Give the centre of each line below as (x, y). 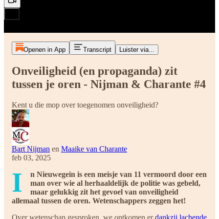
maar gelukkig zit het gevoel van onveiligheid (104, 192)
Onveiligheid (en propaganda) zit (95, 71)
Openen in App (44, 50)
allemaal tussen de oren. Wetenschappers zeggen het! (99, 200)
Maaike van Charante (94, 149)
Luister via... (137, 50)
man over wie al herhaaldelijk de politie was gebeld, (115, 183)
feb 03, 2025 (31, 157)
